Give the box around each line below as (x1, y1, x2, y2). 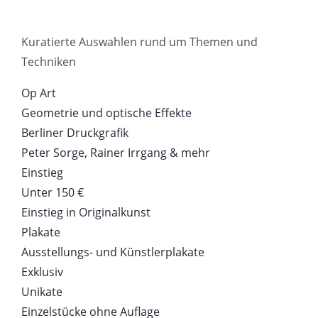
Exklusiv (21, 264, 63, 280)
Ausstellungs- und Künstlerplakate (21, 244, 204, 261)
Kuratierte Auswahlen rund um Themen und (21, 34, 258, 50)
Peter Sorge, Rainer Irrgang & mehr (21, 145, 210, 161)
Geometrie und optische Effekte (21, 105, 192, 121)
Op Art (21, 85, 56, 102)
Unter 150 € (21, 185, 84, 201)
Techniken (21, 54, 76, 70)
